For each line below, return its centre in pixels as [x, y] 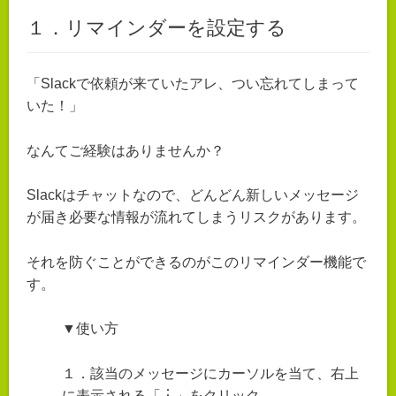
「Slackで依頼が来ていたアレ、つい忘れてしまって [193, 83]
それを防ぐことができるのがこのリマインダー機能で [196, 262]
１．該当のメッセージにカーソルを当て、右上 [210, 373]
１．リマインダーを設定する [156, 27]
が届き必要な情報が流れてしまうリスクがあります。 [196, 217]
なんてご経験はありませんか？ [126, 150]
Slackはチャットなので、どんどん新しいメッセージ [193, 195]
